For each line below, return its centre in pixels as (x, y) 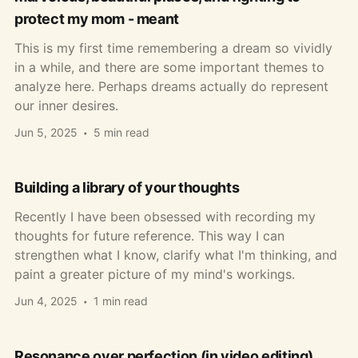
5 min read (121, 132)
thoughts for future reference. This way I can (149, 235)
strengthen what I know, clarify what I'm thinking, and (175, 255)
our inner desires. (66, 105)
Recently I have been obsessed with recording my (165, 216)
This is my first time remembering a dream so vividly (173, 48)
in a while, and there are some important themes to (169, 67)
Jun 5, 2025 (46, 132)
